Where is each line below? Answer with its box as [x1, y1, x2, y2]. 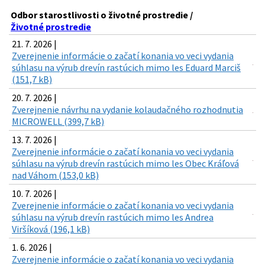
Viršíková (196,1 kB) [12, 223, 90, 235]
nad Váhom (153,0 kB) [12, 169, 99, 182]
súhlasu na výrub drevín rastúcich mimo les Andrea [12, 211, 214, 224]
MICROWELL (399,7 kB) [12, 115, 104, 128]
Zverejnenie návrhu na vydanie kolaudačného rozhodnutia [12, 104, 243, 116]
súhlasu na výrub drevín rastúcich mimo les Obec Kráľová [12, 157, 239, 170]
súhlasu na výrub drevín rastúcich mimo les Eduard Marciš [12, 62, 241, 74]
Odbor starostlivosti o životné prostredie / [11, 9, 193, 21]
